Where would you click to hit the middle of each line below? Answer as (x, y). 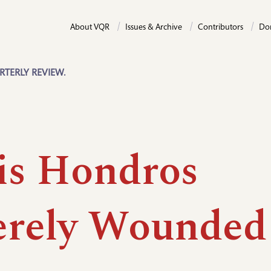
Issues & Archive (154, 28)
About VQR (90, 28)
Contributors (220, 28)
